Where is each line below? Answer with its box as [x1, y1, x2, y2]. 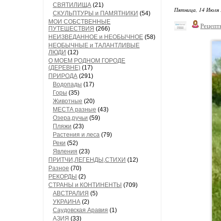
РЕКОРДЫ [48, 173, 77, 180]
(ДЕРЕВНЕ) [48, 64, 80, 71]
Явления [53, 148, 77, 155]
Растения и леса [53, 131, 100, 138]
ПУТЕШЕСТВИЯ [48, 25, 94, 32]
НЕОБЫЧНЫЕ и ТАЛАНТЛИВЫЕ [48, 42, 140, 49]
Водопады [53, 81, 82, 88]
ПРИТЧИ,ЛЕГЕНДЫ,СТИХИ [48, 156, 126, 163]
